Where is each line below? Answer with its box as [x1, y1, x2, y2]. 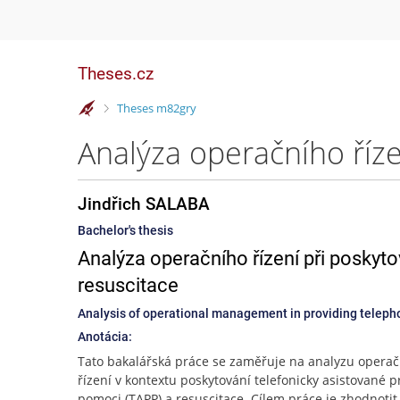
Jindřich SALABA [78, 194, 210, 214]
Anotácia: [78, 329, 132, 344]
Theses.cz [78, 63, 154, 84]
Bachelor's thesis [78, 223, 173, 237]
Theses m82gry [116, 99, 196, 116]
